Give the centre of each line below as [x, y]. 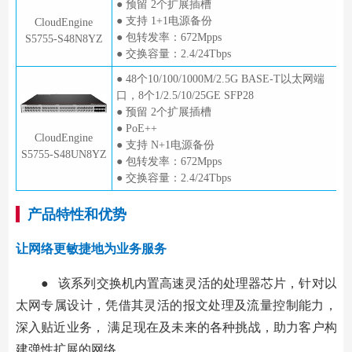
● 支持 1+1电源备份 [164, 20]
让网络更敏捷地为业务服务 [91, 248]
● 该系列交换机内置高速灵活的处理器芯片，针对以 [189, 283]
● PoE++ [136, 128]
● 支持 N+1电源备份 [165, 145]
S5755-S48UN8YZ [64, 154]
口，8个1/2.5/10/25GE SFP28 [185, 95]
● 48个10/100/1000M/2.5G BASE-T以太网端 [220, 79]
